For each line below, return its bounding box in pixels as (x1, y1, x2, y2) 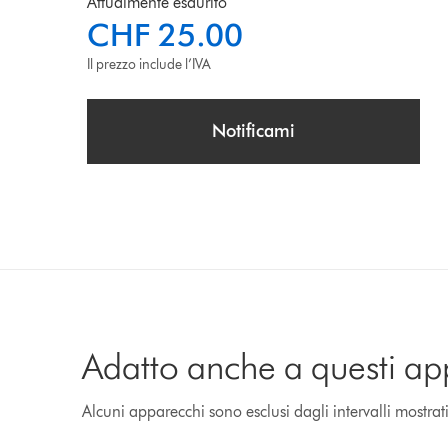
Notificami (211, 120, 295, 142)
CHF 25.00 (86, 15, 243, 54)
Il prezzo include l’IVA (86, 56, 211, 73)
